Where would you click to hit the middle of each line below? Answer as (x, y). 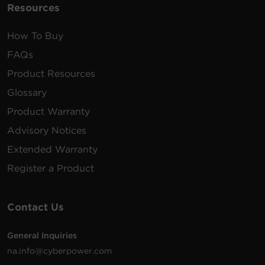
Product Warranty (49, 111)
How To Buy (35, 35)
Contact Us (35, 207)
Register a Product (51, 168)
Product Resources (51, 73)
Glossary (27, 92)
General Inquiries (42, 235)
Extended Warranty (52, 149)
